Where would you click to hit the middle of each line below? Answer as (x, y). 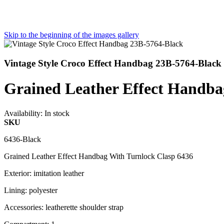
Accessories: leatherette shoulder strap (64, 207)
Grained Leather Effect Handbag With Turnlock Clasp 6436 (98, 156)
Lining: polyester (31, 190)
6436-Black (22, 139)
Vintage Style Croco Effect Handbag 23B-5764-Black (113, 63)
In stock (57, 113)
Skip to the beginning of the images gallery (71, 34)
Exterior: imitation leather (44, 173)
